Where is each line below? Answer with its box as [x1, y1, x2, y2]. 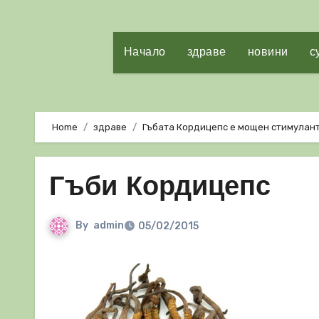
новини [247, 47, 288, 58]
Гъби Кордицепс [49, 174, 271, 202]
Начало [123, 47, 166, 58]
